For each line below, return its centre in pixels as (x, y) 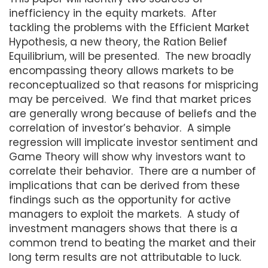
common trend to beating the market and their (133, 243)
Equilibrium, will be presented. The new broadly (130, 56)
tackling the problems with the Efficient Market (129, 27)
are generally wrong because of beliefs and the (133, 113)
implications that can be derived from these (124, 185)
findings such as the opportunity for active (120, 200)
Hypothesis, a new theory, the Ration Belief (118, 42)
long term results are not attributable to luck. (125, 257)
